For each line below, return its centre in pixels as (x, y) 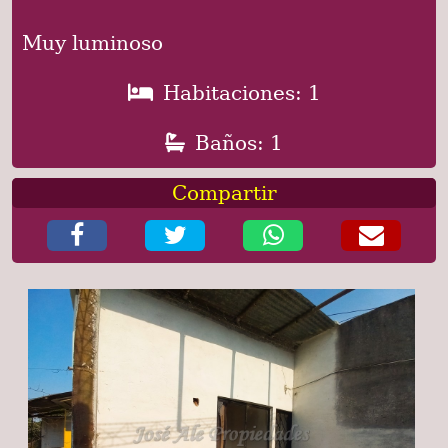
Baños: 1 (239, 142)
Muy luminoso (92, 42)
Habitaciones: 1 (241, 92)
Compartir (224, 192)
